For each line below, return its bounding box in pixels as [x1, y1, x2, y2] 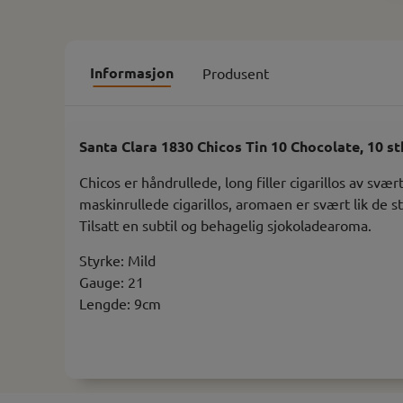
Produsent [202, 63, 269, 82]
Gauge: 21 [79, 272, 144, 291]
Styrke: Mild [79, 250, 156, 269]
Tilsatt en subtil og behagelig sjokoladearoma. [79, 215, 372, 234]
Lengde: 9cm [79, 293, 161, 312]
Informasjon [90, 62, 174, 82]
